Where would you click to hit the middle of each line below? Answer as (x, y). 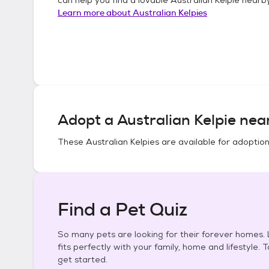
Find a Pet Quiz (122, 210)
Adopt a (87, 120)
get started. (83, 259)
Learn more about (95, 12)
